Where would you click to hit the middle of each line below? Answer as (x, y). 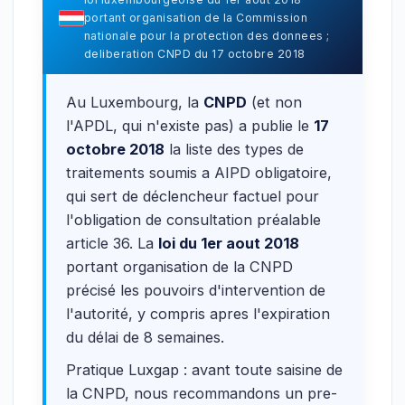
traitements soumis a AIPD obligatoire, (199, 173)
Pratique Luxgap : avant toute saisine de (204, 370)
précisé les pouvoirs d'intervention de (196, 290)
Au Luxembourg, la (135, 102)
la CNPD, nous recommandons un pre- (202, 393)
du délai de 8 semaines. (145, 337)
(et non (274, 102)
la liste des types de (234, 149)
